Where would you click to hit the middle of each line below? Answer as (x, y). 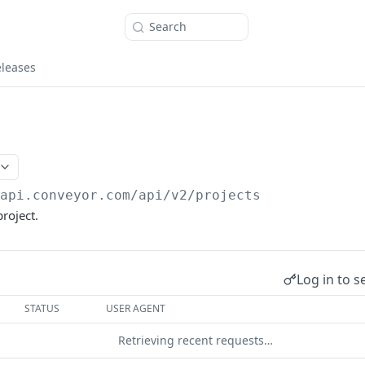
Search (168, 26)
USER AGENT (136, 308)
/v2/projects (212, 195)
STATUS (42, 308)
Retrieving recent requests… (196, 340)
